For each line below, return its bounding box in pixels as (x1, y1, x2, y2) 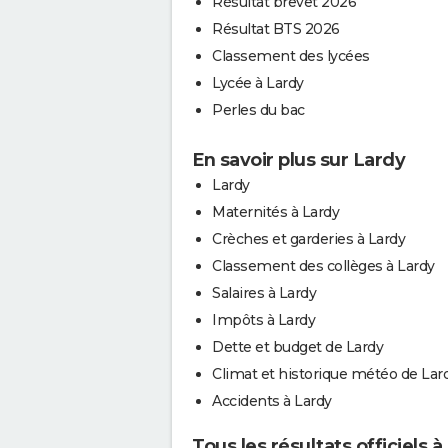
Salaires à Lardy (212, 283, 316, 302)
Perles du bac (212, 100, 305, 119)
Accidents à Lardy (212, 391, 332, 410)
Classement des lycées (212, 46, 370, 65)
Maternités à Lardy (212, 202, 339, 221)
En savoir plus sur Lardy (192, 148, 405, 171)
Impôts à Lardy (212, 310, 315, 329)
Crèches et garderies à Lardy (212, 229, 405, 248)
